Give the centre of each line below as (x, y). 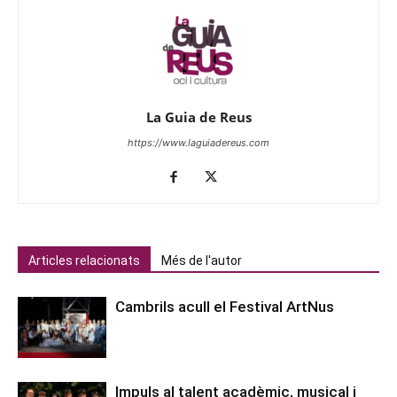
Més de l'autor (202, 261)
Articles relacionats (84, 261)
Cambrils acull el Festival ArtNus (225, 307)
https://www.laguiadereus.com (198, 143)
